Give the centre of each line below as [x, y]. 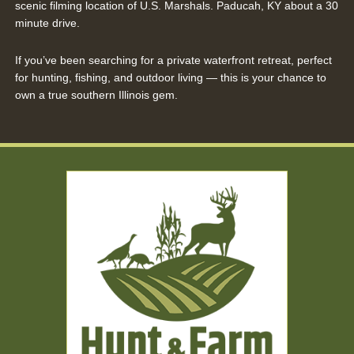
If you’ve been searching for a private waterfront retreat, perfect [173, 60]
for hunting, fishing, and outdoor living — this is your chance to [170, 77]
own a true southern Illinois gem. [96, 94]
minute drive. [49, 23]
